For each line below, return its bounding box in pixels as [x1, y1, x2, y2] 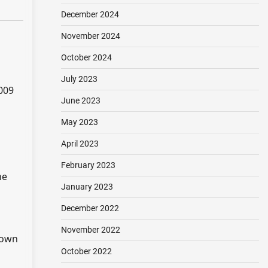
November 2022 [60, 225, 120, 234]
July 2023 [60, 74, 98, 84]
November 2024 [60, 31, 120, 41]
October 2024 [60, 53, 112, 62]
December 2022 [60, 203, 119, 213]
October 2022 [60, 246, 112, 256]
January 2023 [60, 182, 113, 191]
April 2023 [60, 139, 99, 148]
